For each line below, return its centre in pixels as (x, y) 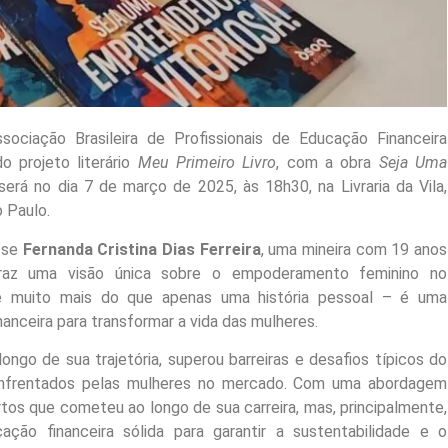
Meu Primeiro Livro (207, 163)
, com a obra (327, 163)
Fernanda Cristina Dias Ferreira (141, 249)
